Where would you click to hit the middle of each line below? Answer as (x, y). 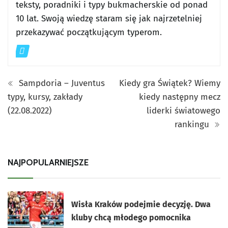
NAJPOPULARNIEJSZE (48, 162)
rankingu (193, 124)
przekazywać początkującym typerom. (89, 32)
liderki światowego (183, 110)
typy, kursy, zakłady (45, 97)
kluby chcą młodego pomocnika (131, 218)
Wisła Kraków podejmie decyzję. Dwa (141, 205)
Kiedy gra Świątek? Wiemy (170, 83)
